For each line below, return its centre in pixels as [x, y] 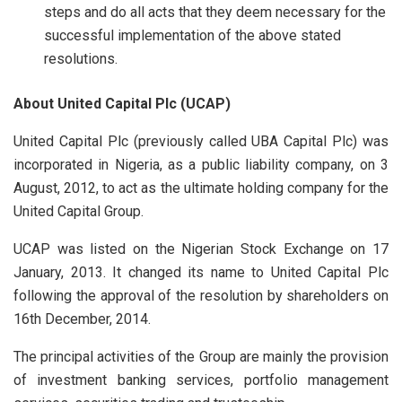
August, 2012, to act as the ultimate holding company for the [201, 188]
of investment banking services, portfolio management [201, 380]
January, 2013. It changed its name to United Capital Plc [201, 272]
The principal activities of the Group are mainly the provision [201, 356]
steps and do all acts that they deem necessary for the [215, 12]
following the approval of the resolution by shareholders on [201, 295]
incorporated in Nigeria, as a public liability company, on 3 [201, 164]
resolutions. [81, 58]
